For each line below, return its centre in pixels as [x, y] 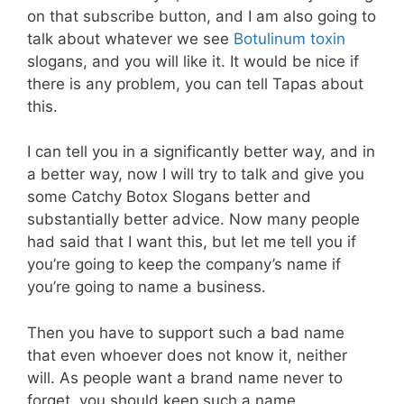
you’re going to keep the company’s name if [184, 265]
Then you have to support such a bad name [186, 332]
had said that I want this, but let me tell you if [192, 242]
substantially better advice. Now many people [193, 220]
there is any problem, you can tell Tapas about [195, 83]
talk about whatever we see [130, 38]
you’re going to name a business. [147, 287]
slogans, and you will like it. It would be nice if [193, 61]
